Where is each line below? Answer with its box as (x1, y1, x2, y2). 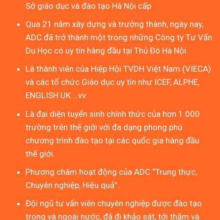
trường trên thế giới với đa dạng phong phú (26, 122, 183, 132)
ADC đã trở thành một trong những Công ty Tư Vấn (26, 32, 213, 43)
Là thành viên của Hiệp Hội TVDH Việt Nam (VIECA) (26, 64, 212, 74)
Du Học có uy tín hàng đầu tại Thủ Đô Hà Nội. (26, 46, 189, 56)
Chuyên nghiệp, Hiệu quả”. (26, 180, 120, 190)
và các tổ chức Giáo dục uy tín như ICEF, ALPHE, (26, 77, 200, 87)
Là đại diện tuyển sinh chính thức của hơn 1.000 (26, 109, 200, 119)
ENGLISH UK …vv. (26, 90, 88, 101)
